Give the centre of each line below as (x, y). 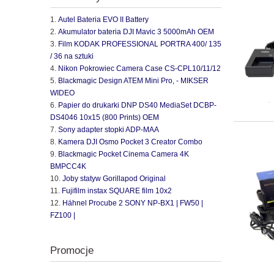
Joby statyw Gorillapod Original (114, 178)
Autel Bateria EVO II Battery (103, 19)
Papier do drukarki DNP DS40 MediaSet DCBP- (137, 105)
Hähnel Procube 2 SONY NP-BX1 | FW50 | (133, 203)
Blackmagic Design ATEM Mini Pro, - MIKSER (133, 80)
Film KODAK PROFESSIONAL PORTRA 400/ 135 (140, 44)
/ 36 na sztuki (72, 56)
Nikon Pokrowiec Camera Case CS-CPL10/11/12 (139, 68)
